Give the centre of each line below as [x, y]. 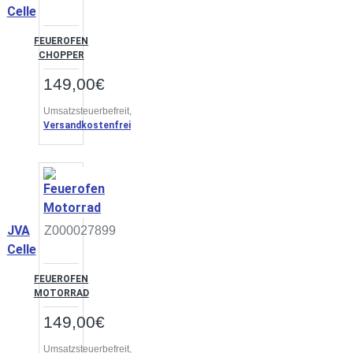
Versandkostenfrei [87, 125]
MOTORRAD [61, 293]
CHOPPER [61, 55]
